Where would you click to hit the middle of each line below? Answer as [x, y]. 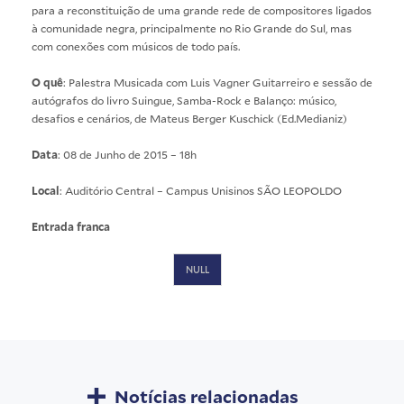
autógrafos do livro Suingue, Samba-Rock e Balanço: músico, [184, 100]
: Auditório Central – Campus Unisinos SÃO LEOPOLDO [201, 190]
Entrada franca [71, 226]
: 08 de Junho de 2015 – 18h [127, 154]
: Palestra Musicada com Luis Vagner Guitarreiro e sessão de [218, 82]
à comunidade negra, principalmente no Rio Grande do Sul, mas [192, 28]
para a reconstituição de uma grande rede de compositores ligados [202, 9]
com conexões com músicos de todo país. [136, 46]
